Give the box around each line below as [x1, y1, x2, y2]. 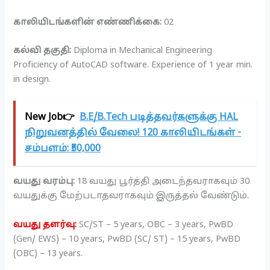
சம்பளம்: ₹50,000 [25, 143, 101, 155]
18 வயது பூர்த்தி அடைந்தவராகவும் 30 [75, 176, 250, 187]
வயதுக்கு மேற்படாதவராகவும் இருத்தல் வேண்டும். [13, 190, 250, 202]
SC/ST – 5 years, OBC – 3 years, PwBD [79, 219, 234, 230]
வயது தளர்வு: [13, 219, 77, 230]
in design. [13, 74, 51, 86]
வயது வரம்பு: [13, 176, 75, 187]
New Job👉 [25, 111, 75, 124]
